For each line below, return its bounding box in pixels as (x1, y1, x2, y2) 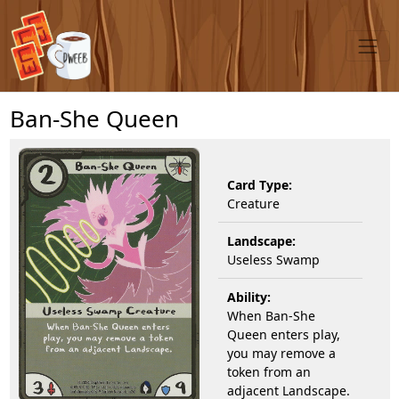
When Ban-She (227, 306, 315, 324)
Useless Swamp (227, 250, 320, 268)
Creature (227, 194, 280, 212)
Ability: (227, 288, 271, 305)
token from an (227, 362, 311, 380)
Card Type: (227, 175, 292, 193)
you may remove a (227, 344, 336, 362)
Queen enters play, (227, 325, 340, 343)
